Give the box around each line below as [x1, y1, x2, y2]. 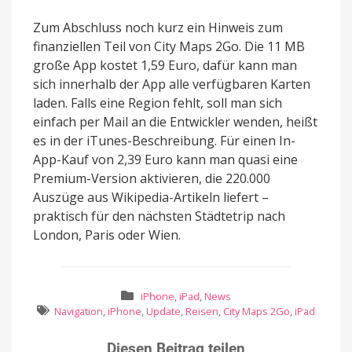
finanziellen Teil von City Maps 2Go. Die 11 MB [33, 37, 305, 55]
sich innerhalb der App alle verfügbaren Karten [33, 75, 310, 93]
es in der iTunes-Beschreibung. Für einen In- [33, 131, 295, 149]
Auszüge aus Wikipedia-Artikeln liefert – [33, 188, 269, 206]
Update [145, 304, 181, 319]
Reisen [185, 304, 218, 319]
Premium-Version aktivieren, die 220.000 [33, 169, 270, 187]
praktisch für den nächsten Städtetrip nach [33, 207, 285, 225]
